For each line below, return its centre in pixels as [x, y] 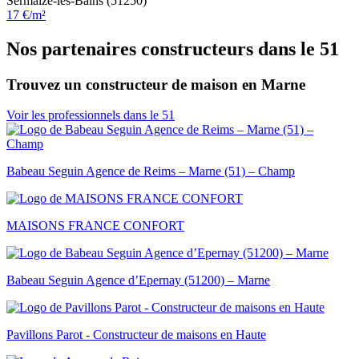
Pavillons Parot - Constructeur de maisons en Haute [136, 335]
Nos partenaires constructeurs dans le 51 [173, 48]
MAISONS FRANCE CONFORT [95, 226]
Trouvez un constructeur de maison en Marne [156, 84]
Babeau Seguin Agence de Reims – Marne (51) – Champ [151, 171]
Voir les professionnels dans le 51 [91, 115]
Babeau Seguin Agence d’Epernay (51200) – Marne [138, 280]
